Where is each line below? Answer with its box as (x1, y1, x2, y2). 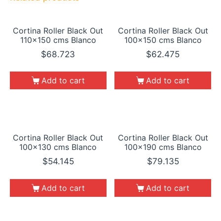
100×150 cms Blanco (124, 35, 202, 45)
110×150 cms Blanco (20, 35, 96, 45)
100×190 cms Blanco (124, 142, 202, 152)
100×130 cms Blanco (19, 142, 97, 152)
